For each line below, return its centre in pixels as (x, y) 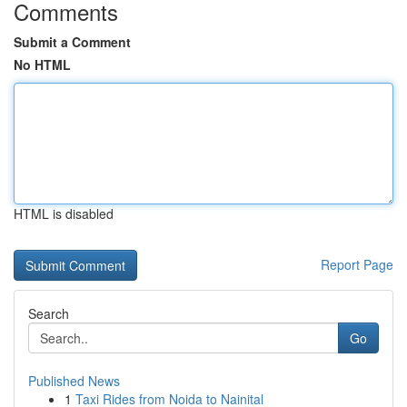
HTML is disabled (64, 213)
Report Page (357, 264)
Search (49, 313)
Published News (74, 381)
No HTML (42, 65)
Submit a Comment (72, 42)
